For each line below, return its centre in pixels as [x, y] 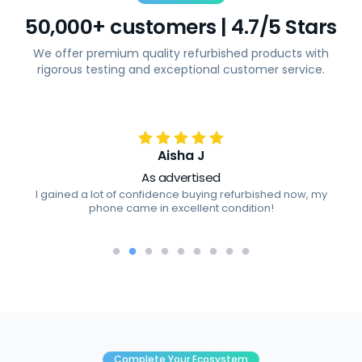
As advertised [181, 177]
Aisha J [181, 156]
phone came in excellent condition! [181, 208]
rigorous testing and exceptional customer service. [181, 69]
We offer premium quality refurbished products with [181, 53]
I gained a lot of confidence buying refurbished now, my [181, 194]
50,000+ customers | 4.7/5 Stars [181, 27]
